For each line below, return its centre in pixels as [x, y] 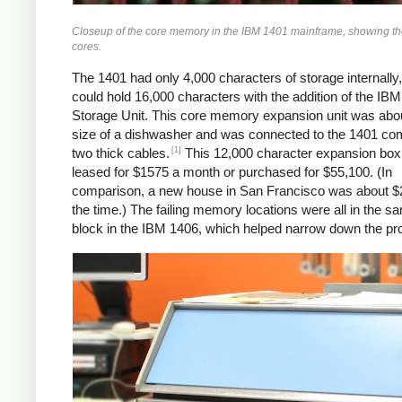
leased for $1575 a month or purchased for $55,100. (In [232, 172]
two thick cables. [121, 153]
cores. [87, 46]
